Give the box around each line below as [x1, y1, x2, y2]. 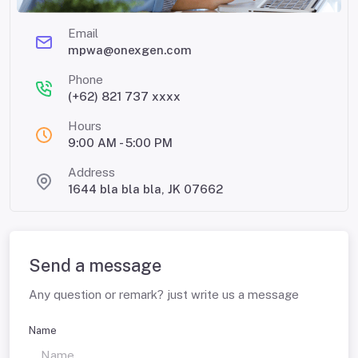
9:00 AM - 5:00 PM [68, 135, 173, 149]
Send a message [29, 254, 161, 276]
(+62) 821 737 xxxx [68, 89, 181, 103]
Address [68, 165, 115, 179]
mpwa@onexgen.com [68, 42, 192, 57]
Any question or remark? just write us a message [29, 287, 299, 301]
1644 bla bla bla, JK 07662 [68, 181, 223, 196]
